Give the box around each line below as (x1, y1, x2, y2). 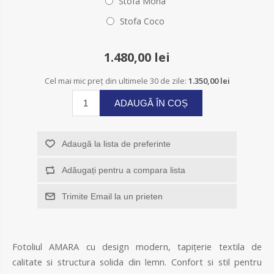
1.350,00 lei (188, 75, 230, 86)
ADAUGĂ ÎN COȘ (114, 97, 188, 108)
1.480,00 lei (104, 48, 170, 65)
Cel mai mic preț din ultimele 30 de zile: (44, 75, 188, 86)
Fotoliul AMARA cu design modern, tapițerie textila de (12, 240, 262, 253)
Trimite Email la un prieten (61, 191, 163, 201)
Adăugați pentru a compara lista (61, 165, 185, 175)
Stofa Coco (120, 15, 165, 27)
